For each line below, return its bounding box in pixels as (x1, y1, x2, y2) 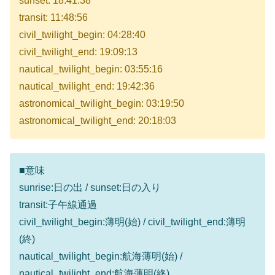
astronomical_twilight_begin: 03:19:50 (19, 98, 184, 109)
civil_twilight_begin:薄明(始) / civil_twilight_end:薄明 (19, 216, 246, 227)
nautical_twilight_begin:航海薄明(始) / (19, 250, 182, 261)
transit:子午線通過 (19, 199, 97, 210)
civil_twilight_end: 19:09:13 (19, 47, 137, 58)
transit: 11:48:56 (19, 12, 88, 23)
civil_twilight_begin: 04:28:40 (19, 29, 145, 41)
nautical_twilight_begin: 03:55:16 (19, 64, 163, 75)
